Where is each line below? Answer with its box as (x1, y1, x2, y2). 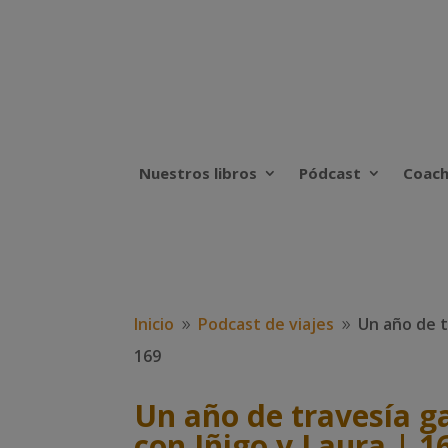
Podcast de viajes (198, 312, 335, 335)
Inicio (134, 312, 175, 335)
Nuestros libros (139, 163, 257, 184)
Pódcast (299, 163, 361, 184)
